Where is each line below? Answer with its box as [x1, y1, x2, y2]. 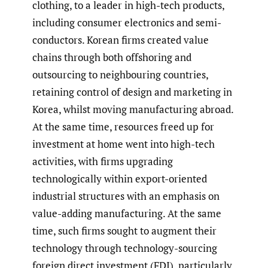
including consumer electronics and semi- [32, 15, 221, 29]
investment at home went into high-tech [32, 136, 215, 151]
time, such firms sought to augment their [32, 223, 217, 237]
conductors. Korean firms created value [32, 32, 209, 47]
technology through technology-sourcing [32, 240, 217, 255]
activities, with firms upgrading [32, 154, 173, 168]
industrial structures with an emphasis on [32, 188, 220, 203]
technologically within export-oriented [32, 171, 207, 185]
